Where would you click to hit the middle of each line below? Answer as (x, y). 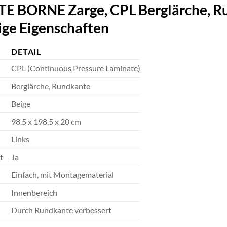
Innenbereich (34, 193)
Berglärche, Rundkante (51, 86)
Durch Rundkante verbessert (62, 210)
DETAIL (26, 52)
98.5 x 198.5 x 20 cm (46, 122)
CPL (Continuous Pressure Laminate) (76, 68)
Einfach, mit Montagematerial (63, 175)
